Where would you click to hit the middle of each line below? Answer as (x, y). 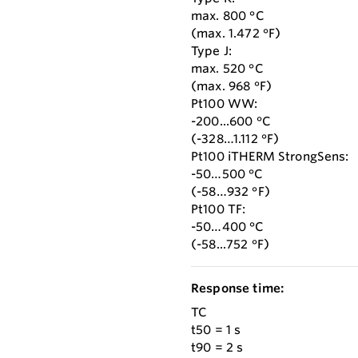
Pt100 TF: (219, 209)
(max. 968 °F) (231, 86)
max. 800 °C (227, 16)
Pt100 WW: (225, 104)
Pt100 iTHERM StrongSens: (270, 157)
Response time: (238, 288)
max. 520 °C (227, 69)
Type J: (212, 51)
